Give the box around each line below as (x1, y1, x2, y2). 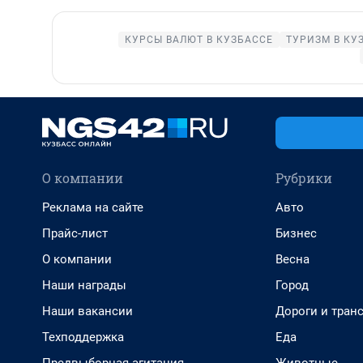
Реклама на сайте (42, 200, 143, 215)
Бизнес (275, 226, 317, 241)
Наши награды (42, 278, 126, 293)
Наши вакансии (42, 304, 133, 318)
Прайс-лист (42, 226, 108, 241)
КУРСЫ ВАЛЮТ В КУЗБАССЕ (125, 34, 273, 45)
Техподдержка (42, 330, 124, 344)
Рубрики (275, 169, 332, 186)
